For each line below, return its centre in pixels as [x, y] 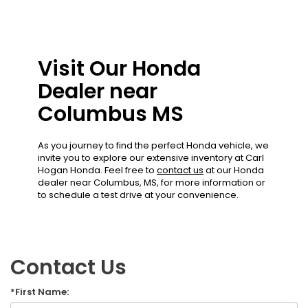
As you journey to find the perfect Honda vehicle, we [153, 145]
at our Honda [234, 170]
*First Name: [40, 291]
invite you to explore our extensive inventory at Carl [151, 157]
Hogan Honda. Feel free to [97, 170]
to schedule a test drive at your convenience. [138, 195]
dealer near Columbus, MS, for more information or [152, 182]
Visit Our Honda [119, 68]
